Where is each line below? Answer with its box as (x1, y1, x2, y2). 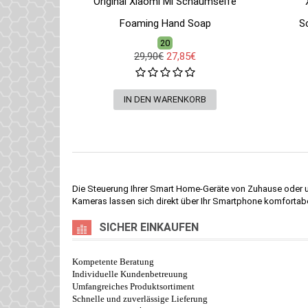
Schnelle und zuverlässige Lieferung (72, 294, 208, 304)
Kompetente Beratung (72, 256, 154, 267)
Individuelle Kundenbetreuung (72, 269, 188, 279)
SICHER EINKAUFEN (99, 221, 199, 234)
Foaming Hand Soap (119, 17, 211, 30)
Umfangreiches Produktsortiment (72, 281, 195, 291)
